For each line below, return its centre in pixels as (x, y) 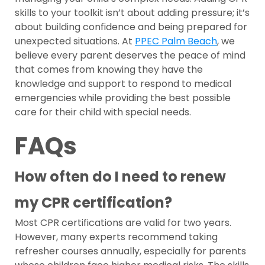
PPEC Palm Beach (176, 41)
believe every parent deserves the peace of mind (130, 56)
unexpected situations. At (75, 41)
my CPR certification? (93, 203)
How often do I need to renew (120, 177)
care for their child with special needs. (103, 112)
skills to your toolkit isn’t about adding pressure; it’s (132, 13)
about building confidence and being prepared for (131, 27)
